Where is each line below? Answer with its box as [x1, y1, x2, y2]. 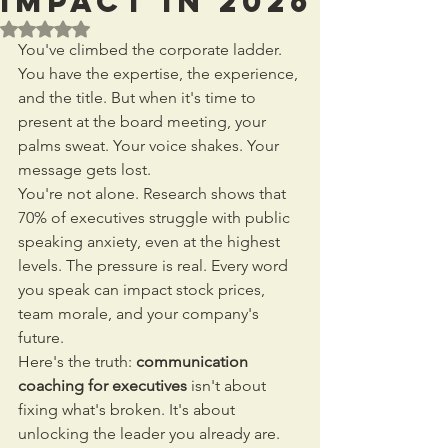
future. [18, 328, 64, 347]
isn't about [187, 376, 270, 395]
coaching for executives [18, 376, 187, 395]
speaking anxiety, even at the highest [18, 232, 284, 251]
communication [136, 352, 252, 371]
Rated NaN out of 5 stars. [44, 19, 203, 37]
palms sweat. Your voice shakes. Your [18, 136, 283, 155]
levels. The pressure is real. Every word [18, 256, 292, 275]
